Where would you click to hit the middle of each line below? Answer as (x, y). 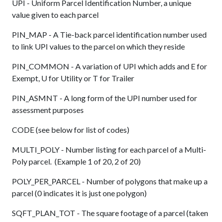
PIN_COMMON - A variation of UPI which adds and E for (110, 66)
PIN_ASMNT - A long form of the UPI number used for (105, 98)
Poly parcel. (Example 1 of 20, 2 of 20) (76, 162)
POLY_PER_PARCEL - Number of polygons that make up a (110, 181)
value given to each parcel (55, 15)
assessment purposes (48, 110)
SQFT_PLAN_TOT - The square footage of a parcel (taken (110, 213)
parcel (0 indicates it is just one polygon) (79, 193)
